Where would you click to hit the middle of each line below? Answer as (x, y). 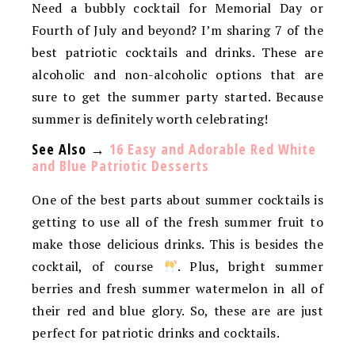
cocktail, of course (97, 266)
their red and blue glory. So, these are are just (177, 311)
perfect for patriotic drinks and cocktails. (156, 333)
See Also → (71, 149)
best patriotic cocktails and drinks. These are (177, 52)
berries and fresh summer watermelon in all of (177, 288)
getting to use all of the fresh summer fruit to (177, 222)
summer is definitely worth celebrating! (150, 119)
